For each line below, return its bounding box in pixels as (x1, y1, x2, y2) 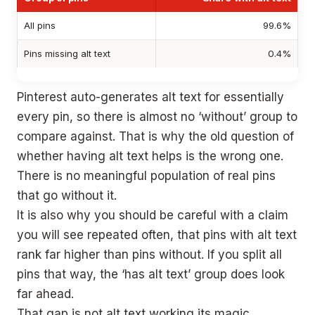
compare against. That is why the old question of (17, 129, 294, 143)
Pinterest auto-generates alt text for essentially (17, 89, 284, 104)
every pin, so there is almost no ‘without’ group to (17, 109, 297, 124)
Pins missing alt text (24, 48, 110, 60)
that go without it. (17, 188, 117, 202)
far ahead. (17, 286, 74, 301)
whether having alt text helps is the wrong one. (17, 148, 283, 163)
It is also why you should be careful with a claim (17, 207, 288, 222)
